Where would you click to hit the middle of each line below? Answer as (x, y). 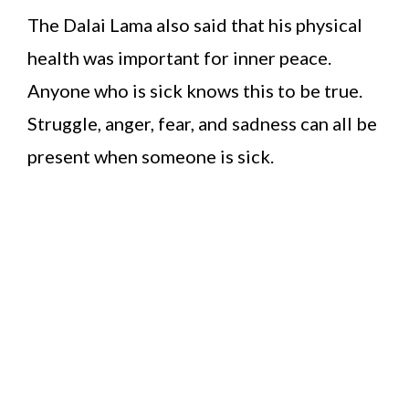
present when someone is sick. (151, 157)
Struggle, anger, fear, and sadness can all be (202, 124)
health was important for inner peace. (179, 58)
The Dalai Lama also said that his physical (195, 25)
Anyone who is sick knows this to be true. (195, 91)
